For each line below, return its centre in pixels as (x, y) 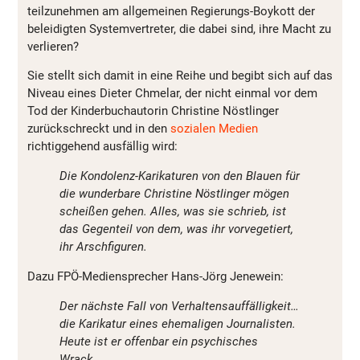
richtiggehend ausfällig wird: (102, 146)
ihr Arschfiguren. (103, 246)
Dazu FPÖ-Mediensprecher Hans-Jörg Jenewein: (155, 276)
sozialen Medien (214, 128)
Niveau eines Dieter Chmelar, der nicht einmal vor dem (172, 93)
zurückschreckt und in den (99, 128)
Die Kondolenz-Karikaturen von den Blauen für (180, 176)
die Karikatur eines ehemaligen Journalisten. (178, 323)
